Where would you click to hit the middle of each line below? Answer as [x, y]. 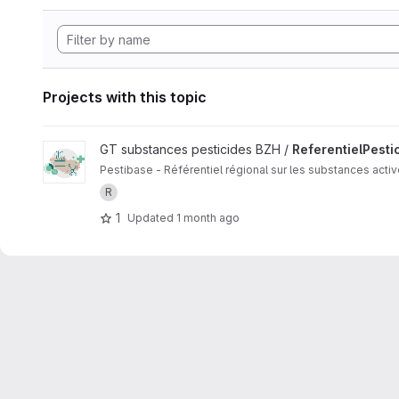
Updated [152, 217]
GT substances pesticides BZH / [196, 149]
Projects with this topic [125, 97]
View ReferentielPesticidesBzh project [155, 149]
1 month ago [208, 217]
